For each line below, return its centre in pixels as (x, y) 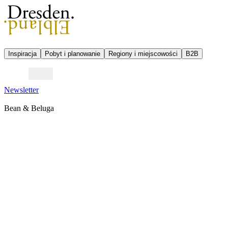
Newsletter (21, 90)
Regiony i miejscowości (143, 54)
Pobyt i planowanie (73, 54)
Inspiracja (22, 54)
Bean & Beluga (29, 108)
